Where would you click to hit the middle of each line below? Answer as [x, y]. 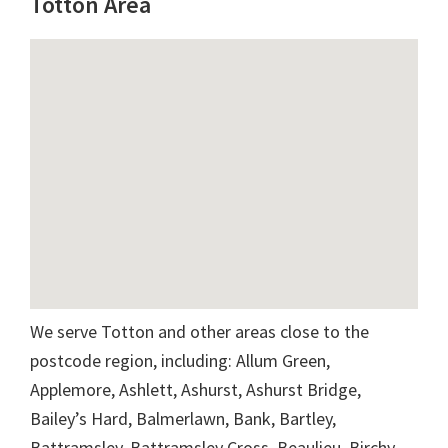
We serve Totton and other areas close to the [199, 331]
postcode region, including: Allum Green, [180, 360]
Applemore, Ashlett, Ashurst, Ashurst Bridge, [195, 389]
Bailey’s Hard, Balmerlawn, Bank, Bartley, [183, 418]
